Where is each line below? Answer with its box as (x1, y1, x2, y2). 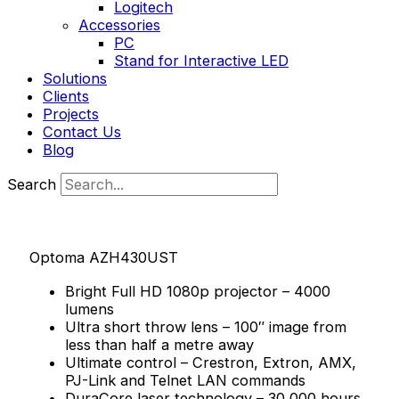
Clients (43, 86, 89, 105)
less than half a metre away (65, 335, 255, 354)
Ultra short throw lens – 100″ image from (65, 317, 347, 336)
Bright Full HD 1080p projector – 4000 (65, 281, 331, 300)
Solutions (43, 69, 107, 87)
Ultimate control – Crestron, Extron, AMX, (65, 353, 357, 371)
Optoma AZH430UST (29, 248, 179, 267)
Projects (43, 104, 99, 123)
